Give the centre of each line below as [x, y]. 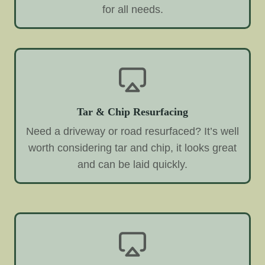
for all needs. [132, 9]
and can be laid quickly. [132, 165]
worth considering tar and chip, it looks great [132, 148]
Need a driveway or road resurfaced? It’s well [132, 132]
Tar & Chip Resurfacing [132, 112]
